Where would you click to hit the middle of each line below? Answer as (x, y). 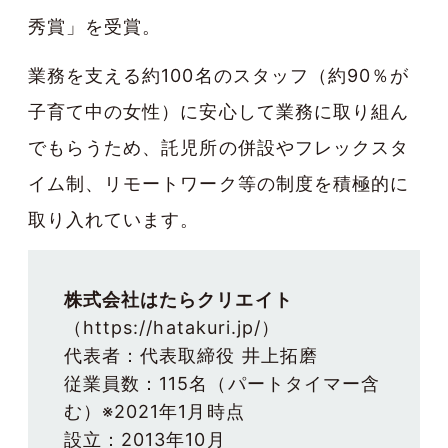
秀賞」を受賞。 (95, 26)
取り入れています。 (114, 219)
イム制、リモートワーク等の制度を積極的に (218, 183)
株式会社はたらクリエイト (178, 299)
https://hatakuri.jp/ (172, 327)
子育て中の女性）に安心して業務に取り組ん (218, 111)
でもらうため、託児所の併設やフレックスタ (218, 147)
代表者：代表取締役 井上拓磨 (191, 355)
